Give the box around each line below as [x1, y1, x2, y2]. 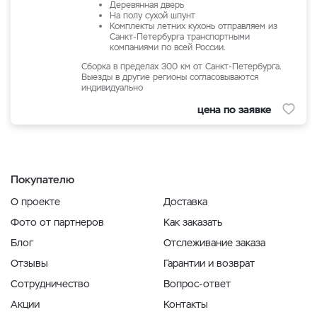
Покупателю [11, 173, 74, 186]
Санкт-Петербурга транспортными [110, 31, 250, 42]
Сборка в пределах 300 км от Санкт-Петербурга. [81, 61, 281, 72]
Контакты [163, 298, 208, 311]
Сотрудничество [11, 277, 90, 290]
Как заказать [163, 216, 222, 229]
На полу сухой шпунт [110, 10, 195, 21]
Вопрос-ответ [163, 277, 231, 290]
